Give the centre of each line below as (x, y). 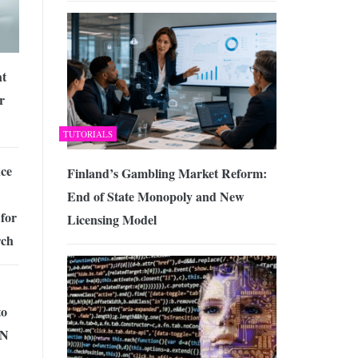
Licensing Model (111, 219)
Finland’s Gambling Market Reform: (167, 173)
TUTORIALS (88, 133)
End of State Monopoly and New (155, 196)
